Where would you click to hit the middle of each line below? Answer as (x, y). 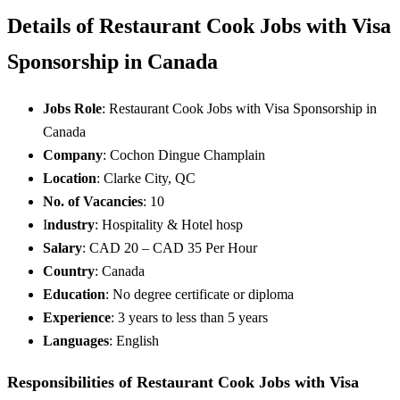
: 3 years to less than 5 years (189, 317)
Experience (77, 317)
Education (74, 294)
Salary (62, 247)
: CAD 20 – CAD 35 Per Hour (170, 247)
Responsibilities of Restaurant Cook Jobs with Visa (183, 383)
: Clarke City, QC (146, 178)
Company (73, 154)
